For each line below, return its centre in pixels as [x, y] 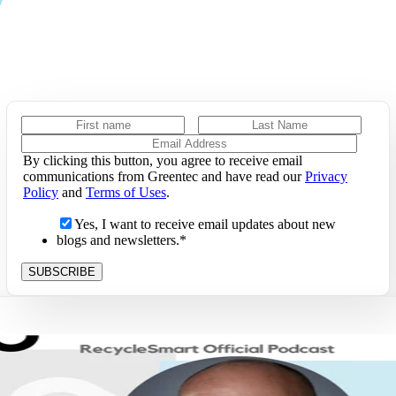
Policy [41, 192]
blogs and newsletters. [118, 240]
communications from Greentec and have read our [164, 176]
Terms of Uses [126, 192]
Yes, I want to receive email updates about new [205, 224]
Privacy [326, 176]
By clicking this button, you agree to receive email [163, 160]
